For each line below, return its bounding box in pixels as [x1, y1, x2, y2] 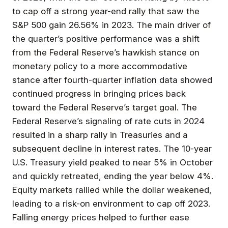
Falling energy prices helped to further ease [12, 212, 189, 222]
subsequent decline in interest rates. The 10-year [12, 143, 212, 154]
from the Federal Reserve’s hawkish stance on [12, 47, 199, 58]
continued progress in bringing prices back [12, 88, 186, 99]
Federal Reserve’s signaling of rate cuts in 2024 [12, 116, 205, 126]
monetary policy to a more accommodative [12, 61, 187, 71]
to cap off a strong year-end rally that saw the [12, 6, 199, 16]
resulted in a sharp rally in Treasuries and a [12, 129, 188, 140]
